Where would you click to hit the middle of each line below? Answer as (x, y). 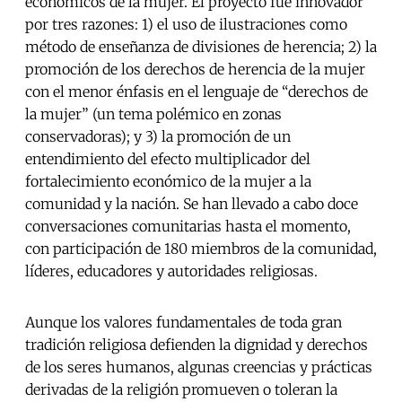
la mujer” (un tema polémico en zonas (153, 114)
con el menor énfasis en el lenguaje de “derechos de (197, 92)
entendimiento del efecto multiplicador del (168, 159)
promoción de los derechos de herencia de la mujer (195, 70)
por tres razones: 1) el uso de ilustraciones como (186, 25)
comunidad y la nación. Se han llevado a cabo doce (192, 204)
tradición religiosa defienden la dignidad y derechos (197, 345)
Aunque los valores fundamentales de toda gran (184, 323)
